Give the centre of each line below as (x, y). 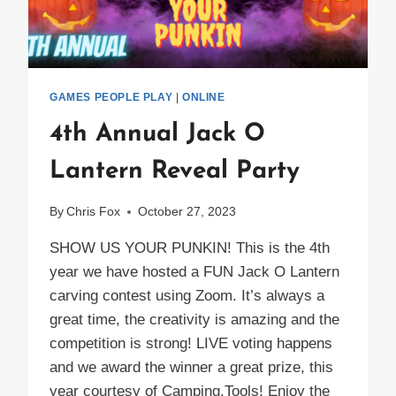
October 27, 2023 (187, 212)
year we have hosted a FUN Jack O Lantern (194, 272)
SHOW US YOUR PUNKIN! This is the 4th (190, 248)
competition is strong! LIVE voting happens (191, 344)
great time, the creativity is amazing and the (194, 320)
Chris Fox (94, 212)
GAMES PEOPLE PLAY (111, 97)
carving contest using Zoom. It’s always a (187, 296)
